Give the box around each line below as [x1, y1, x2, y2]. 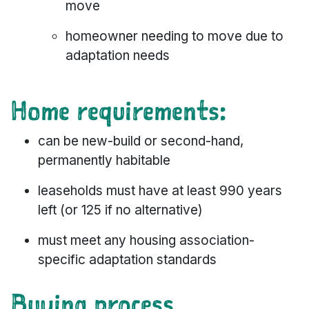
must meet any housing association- [38, 232, 255, 249]
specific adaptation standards [38, 252, 217, 268]
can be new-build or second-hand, [38, 133, 243, 150]
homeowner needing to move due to [66, 28, 283, 45]
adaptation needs [66, 48, 170, 64]
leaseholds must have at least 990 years [38, 183, 282, 199]
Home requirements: [10, 92, 226, 128]
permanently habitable [38, 152, 170, 169]
